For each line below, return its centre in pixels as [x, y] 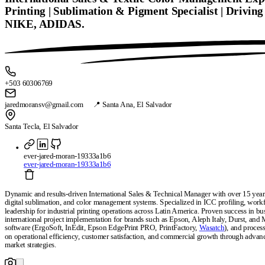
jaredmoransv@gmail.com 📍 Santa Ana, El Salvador [88, 105]
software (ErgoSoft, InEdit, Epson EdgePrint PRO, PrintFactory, [102, 228]
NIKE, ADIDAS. [45, 24]
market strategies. [31, 245]
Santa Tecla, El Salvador [41, 127]
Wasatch [212, 228]
